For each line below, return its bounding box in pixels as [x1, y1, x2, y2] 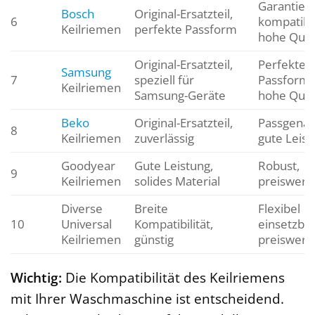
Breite [134, 200, 168, 217]
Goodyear [60, 157, 115, 174]
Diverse [60, 200, 103, 217]
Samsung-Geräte [134, 86, 226, 103]
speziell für [134, 71, 194, 88]
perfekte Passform [134, 20, 237, 37]
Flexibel [257, 200, 300, 217]
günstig [134, 231, 174, 247]
